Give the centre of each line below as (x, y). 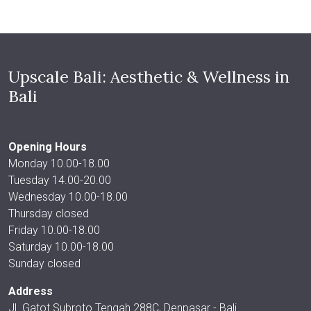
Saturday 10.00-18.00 (61, 247)
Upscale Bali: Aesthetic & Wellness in (149, 76)
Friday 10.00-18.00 (54, 230)
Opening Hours (48, 147)
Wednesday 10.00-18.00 (68, 197)
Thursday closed (49, 213)
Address (31, 291)
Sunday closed (44, 263)
